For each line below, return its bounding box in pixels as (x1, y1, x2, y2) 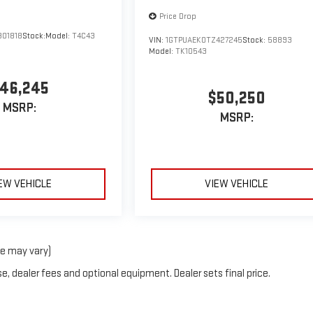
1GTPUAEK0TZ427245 (166, 34, 243, 45)
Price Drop (159, 10, 197, 22)
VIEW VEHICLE (205, 177, 269, 191)
